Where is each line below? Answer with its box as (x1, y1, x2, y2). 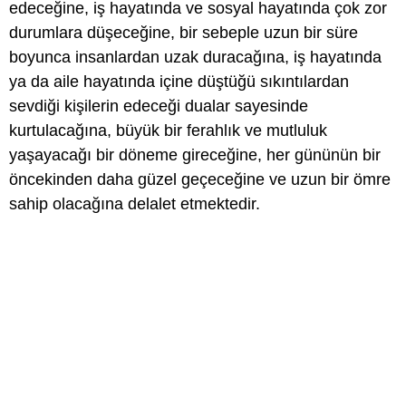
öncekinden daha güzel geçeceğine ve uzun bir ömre (9, 170, 391, 188)
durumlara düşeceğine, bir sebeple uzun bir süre (9, 24, 358, 42)
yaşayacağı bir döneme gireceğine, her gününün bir (9, 146, 381, 164)
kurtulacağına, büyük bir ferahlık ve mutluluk (9, 121, 327, 140)
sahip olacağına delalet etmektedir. (9, 195, 260, 213)
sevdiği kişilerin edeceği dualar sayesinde (9, 97, 308, 115)
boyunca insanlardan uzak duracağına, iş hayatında (9, 48, 382, 66)
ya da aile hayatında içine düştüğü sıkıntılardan (9, 72, 349, 91)
